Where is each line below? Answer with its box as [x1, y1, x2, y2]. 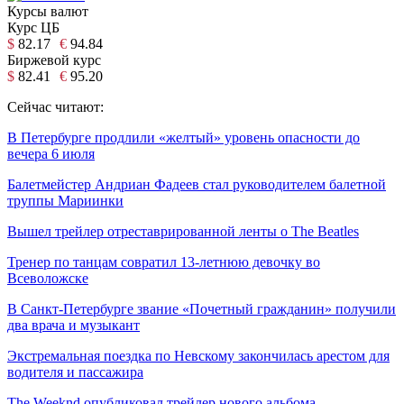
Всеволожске [7, 270, 88, 286]
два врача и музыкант [7, 317, 140, 333]
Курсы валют [7, 3, 88, 19]
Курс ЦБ [7, 19, 60, 35]
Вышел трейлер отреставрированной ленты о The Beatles [7, 223, 359, 239]
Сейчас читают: [7, 98, 104, 115]
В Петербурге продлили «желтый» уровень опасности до [7, 129, 360, 145]
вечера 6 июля [7, 145, 95, 161]
